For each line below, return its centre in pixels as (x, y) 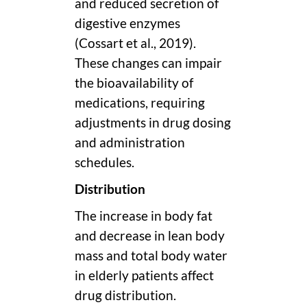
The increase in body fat (144, 216)
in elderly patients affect (144, 275)
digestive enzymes (127, 23)
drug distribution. (125, 295)
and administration (130, 142)
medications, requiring (140, 102)
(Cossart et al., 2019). (135, 43)
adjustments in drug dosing (153, 122)
